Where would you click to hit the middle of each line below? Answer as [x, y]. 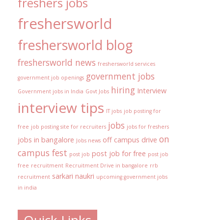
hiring [123, 90]
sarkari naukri [73, 176]
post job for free [119, 154]
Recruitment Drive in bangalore [107, 166]
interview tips [61, 108]
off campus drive [130, 140]
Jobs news [88, 141]
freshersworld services [126, 64]
